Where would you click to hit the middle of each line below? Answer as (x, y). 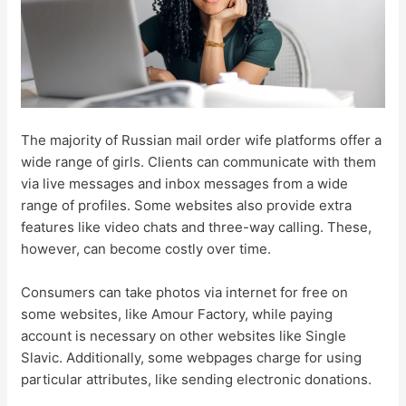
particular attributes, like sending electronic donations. (197, 379)
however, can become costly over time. (146, 248)
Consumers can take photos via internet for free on (185, 292)
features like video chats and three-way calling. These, (197, 227)
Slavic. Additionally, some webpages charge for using (192, 357)
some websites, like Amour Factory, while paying (177, 314)
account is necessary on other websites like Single (184, 335)
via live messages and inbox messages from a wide (185, 183)
